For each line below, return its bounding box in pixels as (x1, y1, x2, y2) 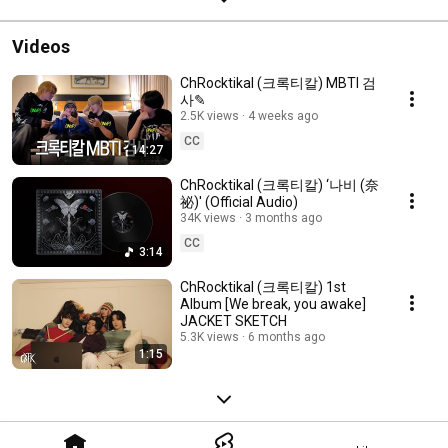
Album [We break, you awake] (180, 295, 366, 312)
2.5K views (180, 108, 239, 123)
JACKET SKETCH (180, 312, 287, 329)
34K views (180, 210, 236, 225)
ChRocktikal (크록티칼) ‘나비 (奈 (180, 176, 379, 193)
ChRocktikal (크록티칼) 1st (180, 278, 346, 295)
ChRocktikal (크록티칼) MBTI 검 (180, 74, 376, 91)
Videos (12, 35, 70, 57)
